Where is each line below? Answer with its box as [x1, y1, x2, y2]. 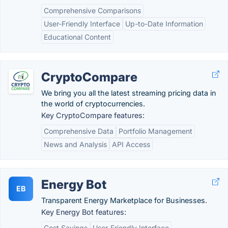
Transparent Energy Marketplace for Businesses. [41, 196, 207, 205]
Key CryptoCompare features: [41, 111, 145, 120]
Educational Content [44, 33, 111, 41]
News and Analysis [44, 140, 107, 149]
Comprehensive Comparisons [44, 6, 141, 15]
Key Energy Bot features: [41, 208, 126, 216]
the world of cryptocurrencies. [41, 99, 145, 108]
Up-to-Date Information [125, 19, 203, 28]
